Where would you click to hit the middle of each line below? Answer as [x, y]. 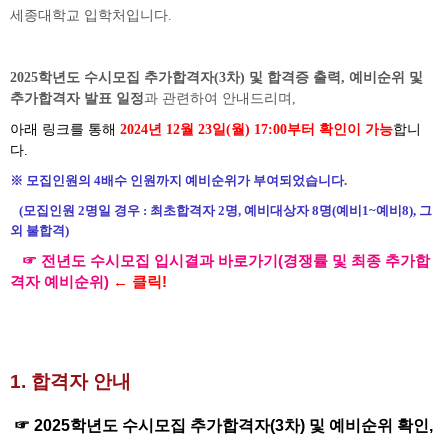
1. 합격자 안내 [73, 381]
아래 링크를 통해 [65, 129]
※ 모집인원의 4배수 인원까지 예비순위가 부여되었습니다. [178, 180]
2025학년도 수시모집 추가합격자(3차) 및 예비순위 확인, [233, 425]
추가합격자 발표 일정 [77, 98]
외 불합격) [39, 230]
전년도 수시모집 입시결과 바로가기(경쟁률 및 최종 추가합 [235, 261]
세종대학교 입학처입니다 [89, 15]
